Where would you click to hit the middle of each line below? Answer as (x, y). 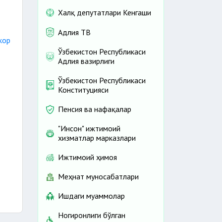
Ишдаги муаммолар (91, 196)
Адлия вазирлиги (86, 61)
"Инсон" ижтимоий (89, 129)
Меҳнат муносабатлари (98, 177)
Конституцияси (83, 90)
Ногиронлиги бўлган (92, 215)
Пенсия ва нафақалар (95, 109)
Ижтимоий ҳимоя (87, 157)
